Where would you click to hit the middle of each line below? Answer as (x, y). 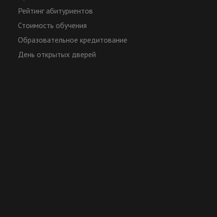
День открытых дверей (57, 54)
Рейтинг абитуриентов (56, 11)
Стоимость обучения (53, 25)
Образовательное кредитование (73, 40)
